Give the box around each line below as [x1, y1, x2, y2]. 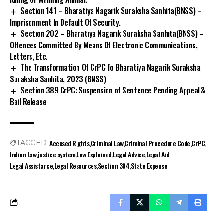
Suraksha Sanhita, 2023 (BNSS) [10, 66, 106, 78]
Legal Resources [54, 153, 97, 164]
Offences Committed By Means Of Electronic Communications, [10, 32, 198, 45]
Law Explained [77, 142, 112, 153]
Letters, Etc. [10, 44, 47, 56]
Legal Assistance [10, 153, 53, 164]
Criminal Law [90, 131, 124, 141]
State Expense [130, 153, 168, 164]
